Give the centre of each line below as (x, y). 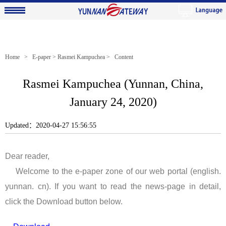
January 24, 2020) (113, 102)
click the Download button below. (64, 202)
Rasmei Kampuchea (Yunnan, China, (113, 84)
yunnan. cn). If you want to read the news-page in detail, (113, 187)
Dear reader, (27, 156)
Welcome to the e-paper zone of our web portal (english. (113, 172)
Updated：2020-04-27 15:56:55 (54, 126)
